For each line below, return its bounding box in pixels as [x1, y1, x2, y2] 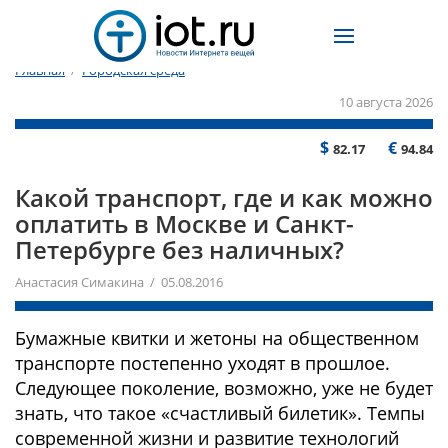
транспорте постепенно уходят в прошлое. [15, 351, 390, 375]
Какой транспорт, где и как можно [15, 181, 433, 214]
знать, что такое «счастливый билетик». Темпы [15, 401, 425, 425]
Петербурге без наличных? [15, 233, 344, 266]
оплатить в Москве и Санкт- [15, 207, 354, 240]
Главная [15, 61, 65, 80]
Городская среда [82, 61, 185, 80]
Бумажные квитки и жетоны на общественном [15, 326, 419, 350]
